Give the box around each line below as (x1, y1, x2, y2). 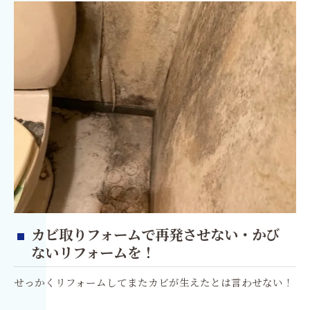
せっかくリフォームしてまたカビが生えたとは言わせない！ (14, 277, 293, 290)
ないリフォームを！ (31, 244, 155, 263)
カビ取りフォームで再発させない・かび (31, 226, 280, 245)
